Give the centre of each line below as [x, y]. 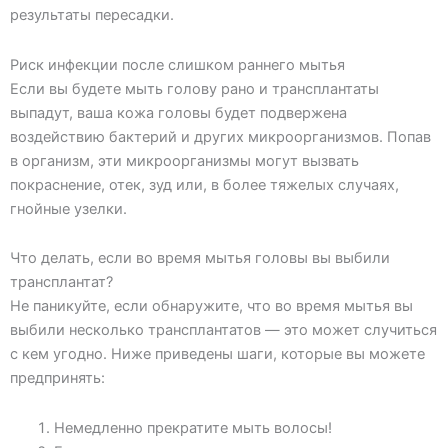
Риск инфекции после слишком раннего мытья [177, 64]
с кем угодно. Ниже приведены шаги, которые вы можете [217, 354]
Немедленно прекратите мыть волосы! [192, 427]
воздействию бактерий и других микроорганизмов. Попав [220, 136]
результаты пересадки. [92, 15]
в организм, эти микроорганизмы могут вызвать [184, 160]
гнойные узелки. [68, 208]
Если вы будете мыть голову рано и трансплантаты [194, 88]
